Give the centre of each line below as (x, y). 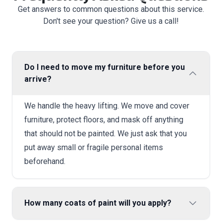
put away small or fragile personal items (94, 147)
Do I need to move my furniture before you (105, 67)
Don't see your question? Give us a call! (111, 21)
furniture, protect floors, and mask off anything (104, 120)
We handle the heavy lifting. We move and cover (107, 106)
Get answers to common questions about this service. (111, 9)
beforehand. (45, 161)
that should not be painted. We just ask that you (106, 134)
